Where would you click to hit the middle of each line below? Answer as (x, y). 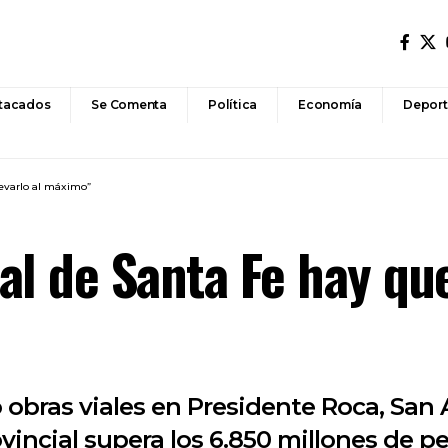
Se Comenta (129, 104)
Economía (330, 104)
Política (233, 104)
